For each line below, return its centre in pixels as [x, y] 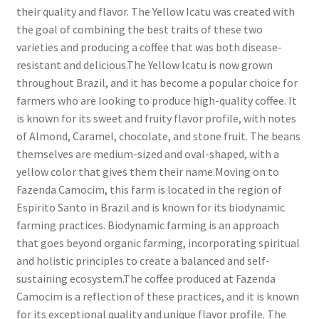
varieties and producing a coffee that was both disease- [149, 47]
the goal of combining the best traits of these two [139, 30]
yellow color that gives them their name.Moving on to [147, 172]
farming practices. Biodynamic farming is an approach [147, 225]
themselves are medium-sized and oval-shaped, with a [147, 154]
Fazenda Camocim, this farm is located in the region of [149, 190]
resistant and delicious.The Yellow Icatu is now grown [144, 65]
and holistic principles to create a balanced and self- [143, 261]
